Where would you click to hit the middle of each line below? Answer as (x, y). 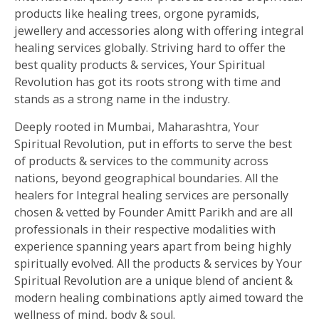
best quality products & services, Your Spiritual (140, 65)
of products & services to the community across (141, 161)
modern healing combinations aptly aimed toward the (159, 297)
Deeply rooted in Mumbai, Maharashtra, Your (137, 126)
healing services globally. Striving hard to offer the (150, 48)
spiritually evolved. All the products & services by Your (158, 263)
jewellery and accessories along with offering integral (159, 31)
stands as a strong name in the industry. (122, 99)
